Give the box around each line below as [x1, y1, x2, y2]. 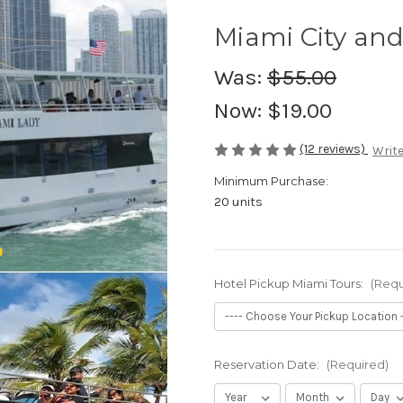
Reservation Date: [214, 356, 322, 372]
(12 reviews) [300, 141, 368, 157]
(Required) [326, 356, 389, 372]
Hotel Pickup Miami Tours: [214, 275, 366, 291]
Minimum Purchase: [214, 173, 328, 188]
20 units [214, 193, 263, 210]
